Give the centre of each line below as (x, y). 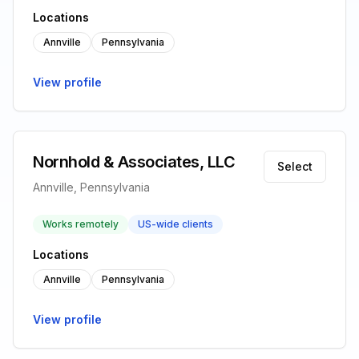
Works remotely (81, 224)
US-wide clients (175, 224)
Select (295, 166)
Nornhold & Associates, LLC (134, 162)
